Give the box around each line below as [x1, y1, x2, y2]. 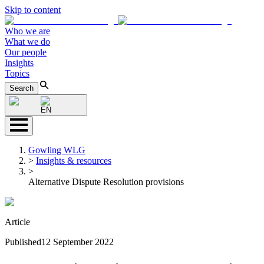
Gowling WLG [28, 145, 85, 155]
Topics [5, 68, 29, 78]
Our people [5, 47, 47, 57]
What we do [5, 37, 50, 47]
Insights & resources [36, 156, 111, 166]
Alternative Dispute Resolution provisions [28, 177, 184, 187]
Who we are [5, 26, 50, 36]
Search [9, 84, 34, 93]
